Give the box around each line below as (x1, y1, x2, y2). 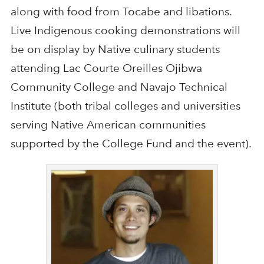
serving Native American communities (10, 118, 206, 132)
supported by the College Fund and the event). (10, 137, 252, 151)
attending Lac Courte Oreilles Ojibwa (10, 61, 202, 75)
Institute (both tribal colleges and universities (10, 99, 240, 113)
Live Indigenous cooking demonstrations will (10, 24, 240, 38)
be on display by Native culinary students (10, 42, 220, 57)
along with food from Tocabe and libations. (10, 5, 232, 19)
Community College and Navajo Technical (10, 80, 227, 94)
